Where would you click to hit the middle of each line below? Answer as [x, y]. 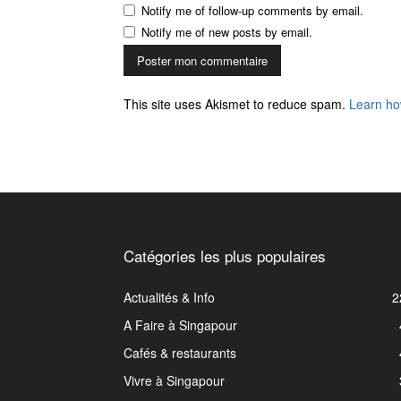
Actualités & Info [169, 297]
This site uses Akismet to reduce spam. [236, 103]
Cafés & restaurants [180, 352]
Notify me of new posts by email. [227, 31]
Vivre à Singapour [174, 380]
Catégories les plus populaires [225, 255]
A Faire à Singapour [180, 324]
